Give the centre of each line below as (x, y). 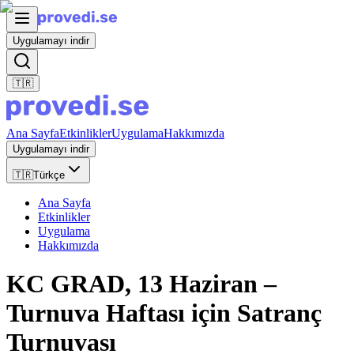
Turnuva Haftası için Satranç (164, 313)
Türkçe (49, 175)
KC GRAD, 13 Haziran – (141, 284)
